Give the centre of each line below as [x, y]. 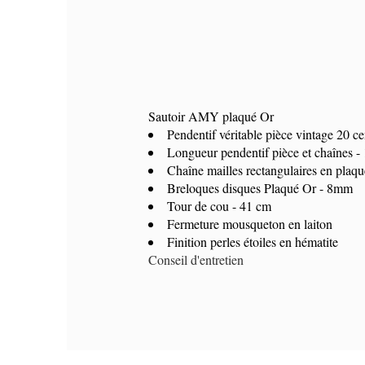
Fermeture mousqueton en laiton [250, 223]
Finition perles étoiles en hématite [255, 241]
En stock [173, 167]
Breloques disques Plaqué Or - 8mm [260, 187]
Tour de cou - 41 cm [220, 205]
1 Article [222, 167]
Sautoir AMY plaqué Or [211, 116]
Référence [178, 149]
